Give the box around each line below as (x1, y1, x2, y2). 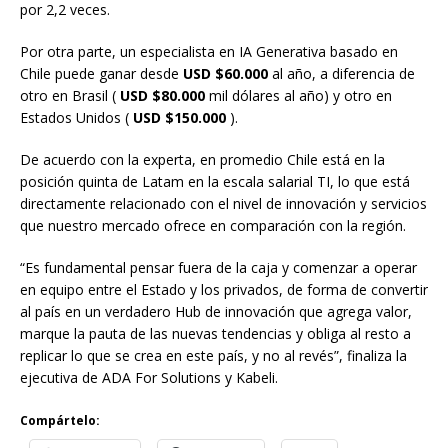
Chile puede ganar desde (20, 64, 183, 84)
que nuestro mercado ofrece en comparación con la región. (20, 216, 406, 236)
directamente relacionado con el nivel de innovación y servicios (20, 194, 427, 214)
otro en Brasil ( (20, 86, 120, 106)
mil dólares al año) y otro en (205, 86, 392, 106)
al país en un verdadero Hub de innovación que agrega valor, (20, 302, 412, 322)
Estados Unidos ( (20, 108, 133, 128)
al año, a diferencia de (268, 64, 415, 84)
